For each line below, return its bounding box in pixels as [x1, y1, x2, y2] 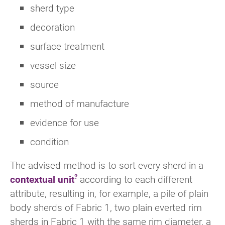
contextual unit [10, 172, 74, 185]
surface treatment [30, 39, 104, 52]
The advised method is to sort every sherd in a [10, 158, 203, 171]
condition [30, 135, 69, 148]
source [30, 77, 59, 90]
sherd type [30, 1, 74, 14]
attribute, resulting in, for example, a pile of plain [10, 186, 208, 199]
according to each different [77, 172, 192, 185]
